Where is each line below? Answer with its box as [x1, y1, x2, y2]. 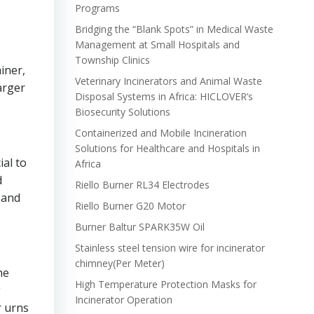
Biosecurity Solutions [74, 105, 170, 118]
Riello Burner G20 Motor [74, 199, 186, 212]
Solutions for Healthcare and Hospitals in [74, 142, 260, 155]
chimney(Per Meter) [74, 257, 165, 270]
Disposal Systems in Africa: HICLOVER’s [74, 90, 253, 103]
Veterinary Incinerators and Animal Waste [74, 74, 262, 88]
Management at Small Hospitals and [74, 38, 240, 51]
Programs [74, 1, 120, 15]
